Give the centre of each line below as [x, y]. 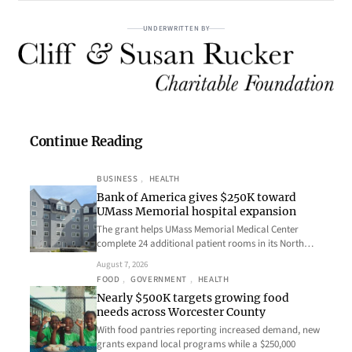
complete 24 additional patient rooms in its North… [205, 244]
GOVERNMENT [159, 280]
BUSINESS [117, 179]
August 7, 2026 [122, 265]
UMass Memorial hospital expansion [196, 212]
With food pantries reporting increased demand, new [208, 330]
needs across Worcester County [181, 312]
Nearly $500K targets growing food [193, 298]
